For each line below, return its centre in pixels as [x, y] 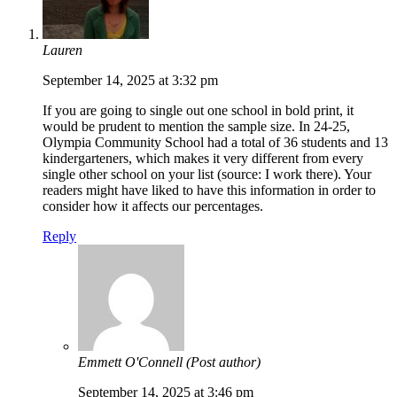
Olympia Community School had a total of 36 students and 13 [215, 143]
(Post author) [223, 362]
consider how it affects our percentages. [153, 206]
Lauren [62, 51]
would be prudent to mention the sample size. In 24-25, [196, 127]
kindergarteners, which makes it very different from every [203, 159]
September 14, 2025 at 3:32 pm [130, 81]
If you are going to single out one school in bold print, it [198, 111]
